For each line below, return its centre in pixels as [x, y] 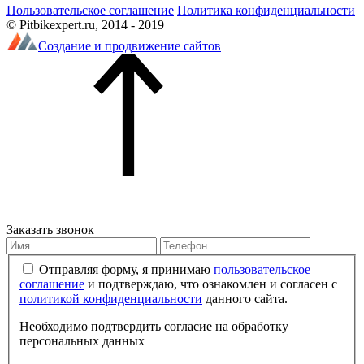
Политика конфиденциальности [266, 11]
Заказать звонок [50, 230]
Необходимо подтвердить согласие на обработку [154, 326]
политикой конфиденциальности [111, 298]
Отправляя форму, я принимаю [126, 269]
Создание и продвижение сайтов [130, 46]
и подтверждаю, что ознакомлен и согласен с [211, 284]
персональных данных [82, 340]
